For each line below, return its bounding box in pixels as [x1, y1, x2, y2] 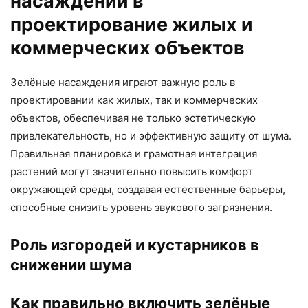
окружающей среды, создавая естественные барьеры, [10, 183, 285, 197]
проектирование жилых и [10, 13, 253, 36]
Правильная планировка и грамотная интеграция [10, 147, 257, 161]
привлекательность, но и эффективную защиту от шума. [10, 129, 291, 143]
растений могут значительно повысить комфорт [10, 165, 253, 179]
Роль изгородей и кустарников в [10, 236, 259, 254]
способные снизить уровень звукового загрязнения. [10, 201, 272, 214]
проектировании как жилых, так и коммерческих [10, 93, 258, 107]
